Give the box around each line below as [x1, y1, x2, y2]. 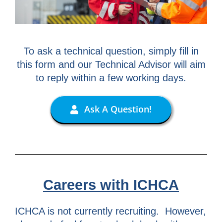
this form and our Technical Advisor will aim [16, 59, 206, 70]
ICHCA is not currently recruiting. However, [15, 206, 206, 217]
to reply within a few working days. [36, 72, 186, 84]
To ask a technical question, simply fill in [23, 46, 199, 57]
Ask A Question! [84, 103, 152, 115]
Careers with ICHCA [43, 176, 179, 193]
